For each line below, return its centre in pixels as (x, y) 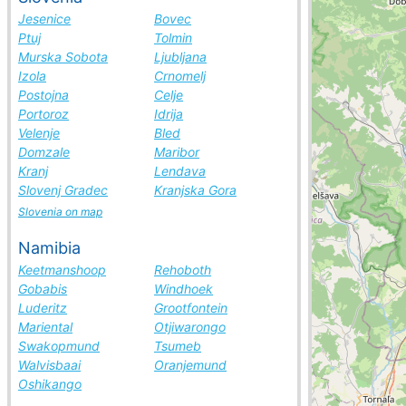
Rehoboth (183, 270)
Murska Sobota (63, 57)
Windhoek (184, 289)
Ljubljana (180, 57)
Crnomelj (180, 76)
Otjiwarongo (190, 327)
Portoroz (43, 114)
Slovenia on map (60, 212)
